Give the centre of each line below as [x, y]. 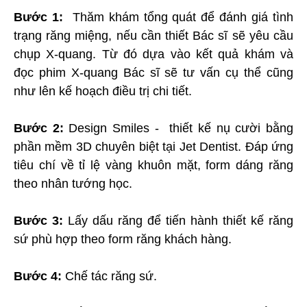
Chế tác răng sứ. [109, 276]
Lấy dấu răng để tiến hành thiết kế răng [178, 220]
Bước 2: [39, 128]
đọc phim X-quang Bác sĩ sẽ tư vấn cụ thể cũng [153, 72]
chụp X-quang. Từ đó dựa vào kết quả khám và [153, 54]
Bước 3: [38, 220]
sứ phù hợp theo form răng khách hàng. [123, 239]
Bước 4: [38, 276]
